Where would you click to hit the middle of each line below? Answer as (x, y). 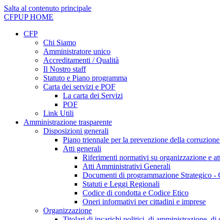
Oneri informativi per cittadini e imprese (144, 202)
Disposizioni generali (76, 131)
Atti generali (82, 149)
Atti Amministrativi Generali (126, 166)
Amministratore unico (77, 51)
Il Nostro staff (65, 69)
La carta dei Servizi (93, 96)
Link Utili (58, 113)
